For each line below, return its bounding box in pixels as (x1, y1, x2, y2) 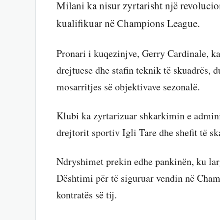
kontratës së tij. (56, 188, 117, 201)
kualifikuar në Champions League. (56, 16, 200, 30)
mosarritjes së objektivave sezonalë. (56, 80, 200, 93)
